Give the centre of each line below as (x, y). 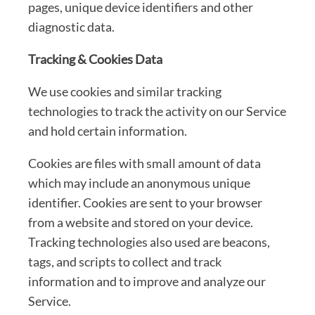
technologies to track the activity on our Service (157, 111)
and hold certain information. (108, 130)
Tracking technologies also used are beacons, (149, 242)
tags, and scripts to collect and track (125, 261)
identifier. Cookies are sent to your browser (145, 202)
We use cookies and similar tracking (125, 91)
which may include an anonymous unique (139, 182)
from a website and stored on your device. (141, 222)
